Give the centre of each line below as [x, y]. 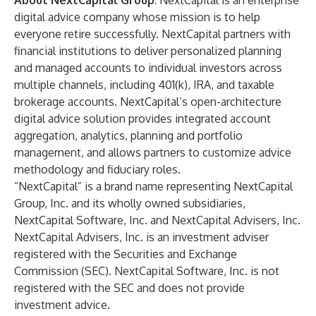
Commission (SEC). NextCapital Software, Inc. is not [147, 271]
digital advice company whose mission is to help [137, 17]
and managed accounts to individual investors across [148, 68]
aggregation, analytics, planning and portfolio [128, 135]
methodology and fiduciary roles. [97, 169]
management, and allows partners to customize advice [153, 152]
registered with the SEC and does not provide [129, 288]
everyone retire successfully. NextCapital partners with [152, 34]
